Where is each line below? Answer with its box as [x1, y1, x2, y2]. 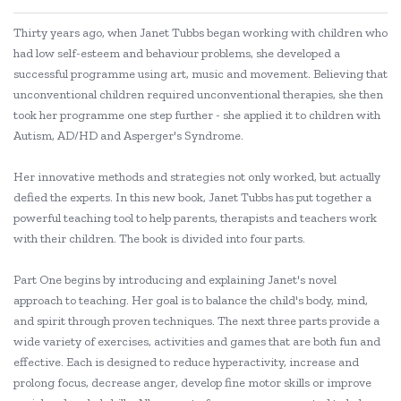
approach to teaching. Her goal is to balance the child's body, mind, [13, 293, 368, 308]
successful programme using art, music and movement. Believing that [13, 66, 388, 81]
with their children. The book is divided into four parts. [13, 231, 305, 246]
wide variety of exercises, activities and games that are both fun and [13, 334, 380, 349]
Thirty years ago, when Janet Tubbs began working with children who [13, 25, 388, 40]
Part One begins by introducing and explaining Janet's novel [13, 272, 337, 287]
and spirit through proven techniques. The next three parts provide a [13, 313, 380, 328]
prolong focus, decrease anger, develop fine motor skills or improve [13, 375, 371, 390]
